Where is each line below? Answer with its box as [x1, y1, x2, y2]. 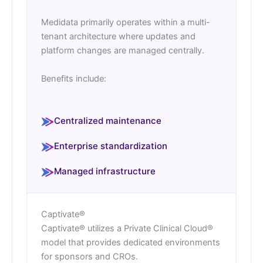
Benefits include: [41, 73, 106, 84]
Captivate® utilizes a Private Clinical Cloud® [41, 223, 213, 234]
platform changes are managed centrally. [41, 45, 204, 56]
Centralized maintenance [54, 115, 161, 127]
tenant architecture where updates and [41, 31, 195, 42]
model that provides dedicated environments [41, 237, 220, 248]
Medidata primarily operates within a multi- [41, 17, 210, 28]
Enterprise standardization [54, 140, 167, 152]
